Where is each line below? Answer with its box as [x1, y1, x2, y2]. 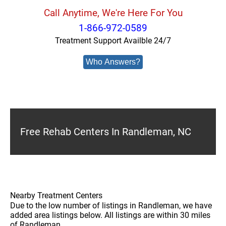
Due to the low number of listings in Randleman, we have [10, 201, 212, 210]
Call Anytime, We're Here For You [43, 7, 183, 19]
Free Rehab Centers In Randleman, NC [20, 126, 191, 138]
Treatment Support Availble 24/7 [55, 36, 171, 45]
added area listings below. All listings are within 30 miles [10, 210, 210, 220]
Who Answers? [86, 58, 140, 66]
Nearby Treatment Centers [10, 191, 102, 200]
